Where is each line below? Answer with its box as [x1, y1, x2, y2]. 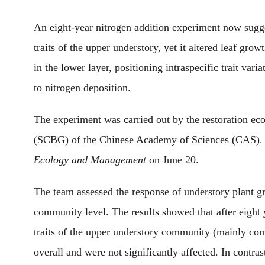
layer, [85, 62, 115, 73]
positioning [115, 62, 163, 73]
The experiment [34, 114, 104, 125]
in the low [34, 62, 77, 73]
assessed [77, 186, 113, 198]
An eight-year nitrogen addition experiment [34, 21, 223, 33]
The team [34, 186, 77, 198]
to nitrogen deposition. [34, 82, 131, 93]
